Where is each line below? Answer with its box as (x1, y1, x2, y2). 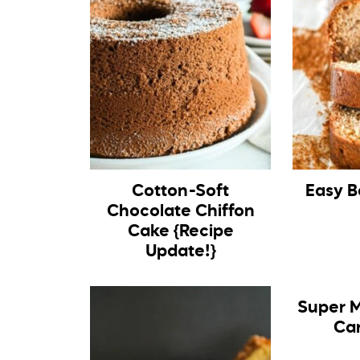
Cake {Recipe (127, 223, 234, 241)
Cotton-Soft (132, 183, 230, 201)
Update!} (145, 243, 216, 261)
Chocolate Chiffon (106, 203, 255, 221)
